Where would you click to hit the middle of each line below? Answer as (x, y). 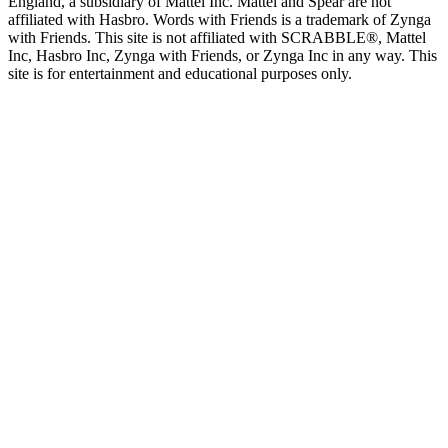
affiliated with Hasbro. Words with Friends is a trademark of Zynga (219, 19)
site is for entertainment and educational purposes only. (180, 73)
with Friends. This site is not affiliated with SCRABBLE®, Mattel (217, 37)
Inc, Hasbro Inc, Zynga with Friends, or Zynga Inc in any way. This (222, 55)
